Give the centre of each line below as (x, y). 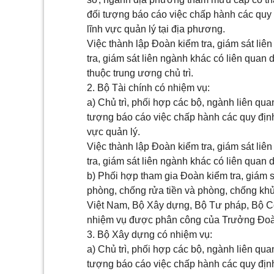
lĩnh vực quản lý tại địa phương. (156, 29)
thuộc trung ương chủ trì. (140, 73)
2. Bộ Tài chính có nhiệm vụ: (148, 88)
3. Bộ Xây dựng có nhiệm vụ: (150, 235)
